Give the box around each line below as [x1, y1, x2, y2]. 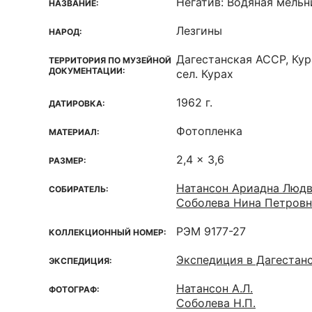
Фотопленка [176, 124, 242, 138]
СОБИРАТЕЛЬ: [49, 184, 109, 194]
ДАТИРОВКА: [49, 98, 105, 109]
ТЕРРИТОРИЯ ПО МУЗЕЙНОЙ [49, 55, 171, 65]
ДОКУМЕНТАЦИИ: [49, 65, 125, 76]
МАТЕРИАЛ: [49, 127, 100, 137]
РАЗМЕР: [49, 155, 86, 166]
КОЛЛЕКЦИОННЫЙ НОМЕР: [49, 227, 166, 237]
